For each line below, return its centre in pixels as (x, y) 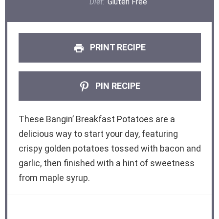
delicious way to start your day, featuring (98, 133)
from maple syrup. (54, 177)
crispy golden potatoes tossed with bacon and (109, 148)
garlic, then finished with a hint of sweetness (106, 163)
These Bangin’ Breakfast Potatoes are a (97, 119)
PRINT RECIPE (117, 47)
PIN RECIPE (117, 86)
